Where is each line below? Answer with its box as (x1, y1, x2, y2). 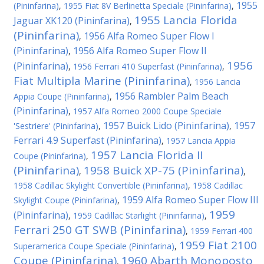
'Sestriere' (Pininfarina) (14, 120, 98, 131)
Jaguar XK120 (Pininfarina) (14, 14, 130, 27)
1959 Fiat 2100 (179, 237, 257, 253)
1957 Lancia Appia (166, 135, 236, 146)
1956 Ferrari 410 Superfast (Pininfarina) (73, 61, 222, 72)
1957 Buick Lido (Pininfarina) (103, 119, 229, 132)
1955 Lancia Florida (134, 12, 237, 28)
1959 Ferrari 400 (190, 225, 253, 236)
